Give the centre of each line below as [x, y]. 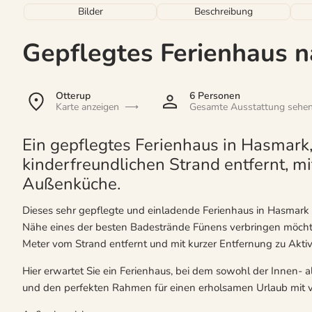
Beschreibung [224, 11]
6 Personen [214, 95]
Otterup [73, 95]
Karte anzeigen [87, 107]
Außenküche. [71, 184]
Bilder [90, 11]
